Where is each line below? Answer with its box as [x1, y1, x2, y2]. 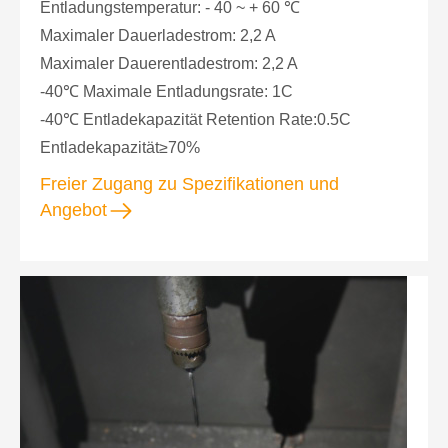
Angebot [40, 199, 107, 220]
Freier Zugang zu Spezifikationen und [40, 173, 339, 194]
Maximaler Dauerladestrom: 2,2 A [40, 26, 276, 44]
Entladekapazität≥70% [40, 138, 200, 156]
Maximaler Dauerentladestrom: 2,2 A [40, 54, 298, 72]
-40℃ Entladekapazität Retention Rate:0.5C [40, 110, 351, 128]
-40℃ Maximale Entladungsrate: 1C [40, 82, 293, 100]
